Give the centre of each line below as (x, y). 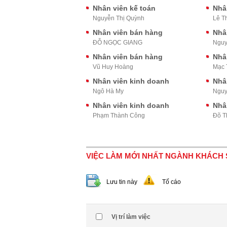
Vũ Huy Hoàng (113, 67)
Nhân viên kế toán (124, 8)
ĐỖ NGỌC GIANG (118, 43)
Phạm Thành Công (119, 116)
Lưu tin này (122, 182)
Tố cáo (172, 182)
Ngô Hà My (108, 91)
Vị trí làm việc (131, 217)
